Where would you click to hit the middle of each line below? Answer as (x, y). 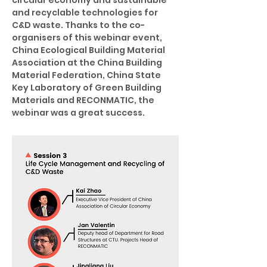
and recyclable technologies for (86, 13)
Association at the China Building (88, 63)
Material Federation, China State (87, 75)
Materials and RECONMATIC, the (84, 100)
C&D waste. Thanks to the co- (78, 25)
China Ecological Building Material (89, 50)
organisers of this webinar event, (88, 38)
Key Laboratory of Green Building (88, 88)
